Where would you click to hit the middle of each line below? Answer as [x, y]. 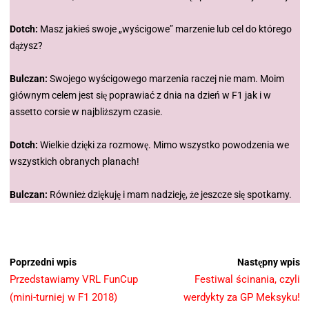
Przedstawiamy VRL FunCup [73, 280]
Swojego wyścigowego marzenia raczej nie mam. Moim [166, 79]
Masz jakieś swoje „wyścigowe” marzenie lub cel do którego [165, 29]
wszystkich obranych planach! [74, 162]
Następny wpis [268, 262]
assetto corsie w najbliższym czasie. [86, 112]
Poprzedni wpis [43, 262]
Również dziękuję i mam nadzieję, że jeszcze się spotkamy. [169, 195]
